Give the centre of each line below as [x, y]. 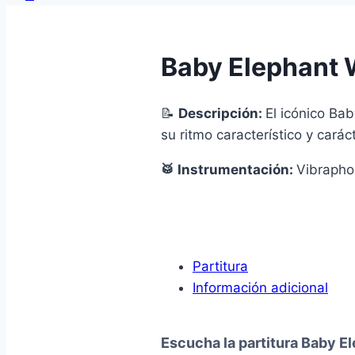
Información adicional [260, 288]
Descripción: [222, 114]
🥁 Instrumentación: [229, 170]
